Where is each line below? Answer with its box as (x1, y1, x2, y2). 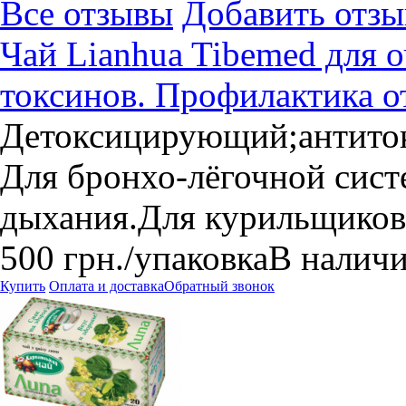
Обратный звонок (164, 278, 275, 294)
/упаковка (124, 238, 268, 277)
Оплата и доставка (49, 278, 164, 294)
